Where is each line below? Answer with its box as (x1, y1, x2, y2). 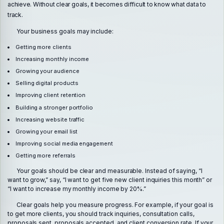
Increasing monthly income (15, 55, 89, 63)
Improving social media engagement (15, 139, 113, 147)
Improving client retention (15, 91, 86, 99)
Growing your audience (15, 67, 79, 75)
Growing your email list (15, 127, 78, 135)
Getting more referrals (15, 151, 75, 159)
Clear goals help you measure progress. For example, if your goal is (16, 201, 213, 209)
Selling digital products (15, 79, 79, 87)
